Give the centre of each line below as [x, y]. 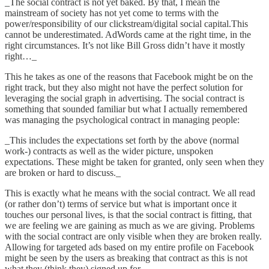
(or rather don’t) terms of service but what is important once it [121, 204]
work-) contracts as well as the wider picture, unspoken [109, 151]
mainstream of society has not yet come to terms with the [112, 13]
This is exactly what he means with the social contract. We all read [130, 193]
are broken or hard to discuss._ [63, 172]
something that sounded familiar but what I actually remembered [126, 109]
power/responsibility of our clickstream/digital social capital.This [126, 23]
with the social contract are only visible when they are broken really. [133, 236]
